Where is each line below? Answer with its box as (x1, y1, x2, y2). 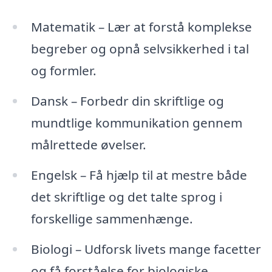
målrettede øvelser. (30, 135, 146, 153)
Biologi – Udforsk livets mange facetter (30, 240, 261, 257)
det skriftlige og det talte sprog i (30, 188, 222, 205)
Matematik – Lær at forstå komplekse (30, 18, 252, 35)
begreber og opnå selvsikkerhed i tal (30, 39, 249, 57)
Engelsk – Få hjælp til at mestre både (30, 166, 247, 183)
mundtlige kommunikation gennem (30, 114, 242, 131)
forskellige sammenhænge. (30, 209, 193, 227)
